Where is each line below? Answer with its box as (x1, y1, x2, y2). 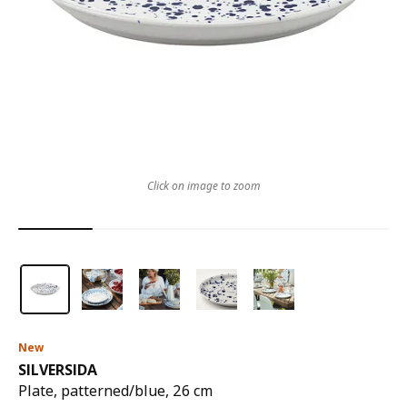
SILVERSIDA (18, 360, 97, 380)
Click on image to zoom (146, 178, 261, 194)
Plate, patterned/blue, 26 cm (18, 381, 213, 401)
